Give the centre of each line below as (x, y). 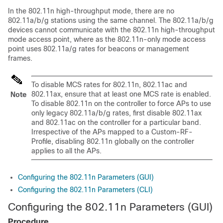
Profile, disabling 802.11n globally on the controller (113, 141)
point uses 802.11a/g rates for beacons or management (99, 49)
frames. (20, 58)
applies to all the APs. (66, 151)
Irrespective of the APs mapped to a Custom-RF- (112, 132)
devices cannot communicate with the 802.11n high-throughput (111, 30)
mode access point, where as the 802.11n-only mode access (107, 39)
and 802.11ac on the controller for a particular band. (116, 122)
